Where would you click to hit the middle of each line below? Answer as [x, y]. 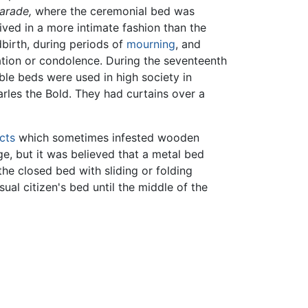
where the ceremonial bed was [113, 11]
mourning [151, 44]
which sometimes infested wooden [107, 138]
